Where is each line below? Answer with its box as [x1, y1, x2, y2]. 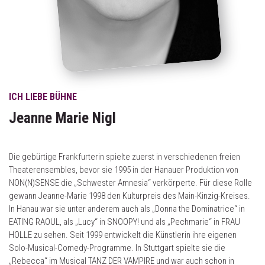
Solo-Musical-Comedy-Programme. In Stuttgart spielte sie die [9, 243, 225, 253]
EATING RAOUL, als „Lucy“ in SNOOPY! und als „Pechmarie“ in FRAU [9, 216, 240, 227]
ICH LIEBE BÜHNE [9, 91, 77, 102]
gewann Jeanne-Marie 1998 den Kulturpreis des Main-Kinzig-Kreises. [9, 190, 250, 201]
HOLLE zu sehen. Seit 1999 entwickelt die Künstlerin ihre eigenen [9, 230, 237, 240]
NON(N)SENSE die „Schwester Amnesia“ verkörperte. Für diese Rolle [9, 177, 252, 188]
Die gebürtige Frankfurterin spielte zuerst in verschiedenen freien [9, 151, 240, 162]
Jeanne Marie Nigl [9, 109, 116, 127]
